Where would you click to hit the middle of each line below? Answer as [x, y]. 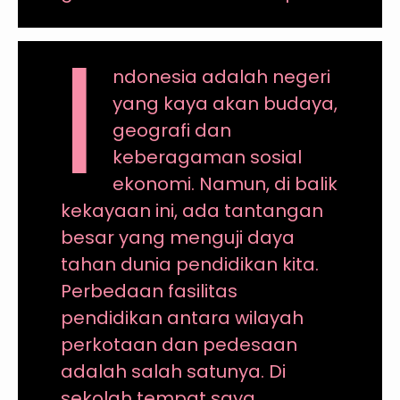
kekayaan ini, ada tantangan [192, 210]
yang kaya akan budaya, [225, 103]
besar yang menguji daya [177, 237]
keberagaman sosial [208, 157]
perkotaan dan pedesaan [179, 344]
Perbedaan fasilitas [149, 291]
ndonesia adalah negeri [222, 76]
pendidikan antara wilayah [182, 317]
